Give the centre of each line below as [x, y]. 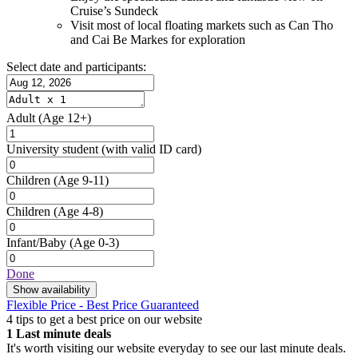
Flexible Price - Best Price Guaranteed [103, 304]
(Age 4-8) [78, 211]
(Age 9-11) [81, 180]
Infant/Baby [36, 242]
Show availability [52, 289]
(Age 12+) [65, 117]
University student [52, 149]
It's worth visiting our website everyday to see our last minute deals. [176, 348]
